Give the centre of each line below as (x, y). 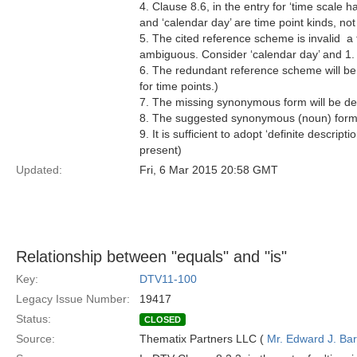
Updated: (39, 170)
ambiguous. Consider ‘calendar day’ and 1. (247, 54)
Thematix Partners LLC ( (203, 339)
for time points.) (179, 86)
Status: (33, 319)
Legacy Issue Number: (73, 299)
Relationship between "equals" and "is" (151, 257)
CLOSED (163, 320)
